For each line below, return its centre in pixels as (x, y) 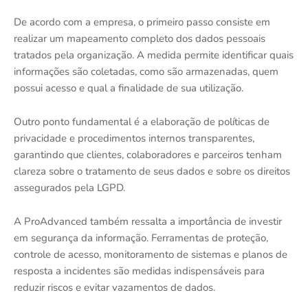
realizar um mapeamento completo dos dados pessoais (140, 39)
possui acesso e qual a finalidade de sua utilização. (129, 88)
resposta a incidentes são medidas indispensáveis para (139, 271)
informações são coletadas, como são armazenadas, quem (146, 72)
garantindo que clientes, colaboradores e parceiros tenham (148, 155)
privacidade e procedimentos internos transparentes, (134, 139)
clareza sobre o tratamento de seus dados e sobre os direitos (152, 172)
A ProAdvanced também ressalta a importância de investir (148, 222)
